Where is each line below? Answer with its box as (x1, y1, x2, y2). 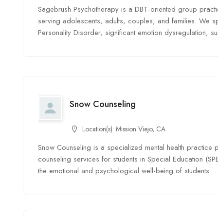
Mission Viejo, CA (116, 124, 165, 134)
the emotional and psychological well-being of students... (38, 165, 215, 176)
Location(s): (82, 124, 116, 134)
